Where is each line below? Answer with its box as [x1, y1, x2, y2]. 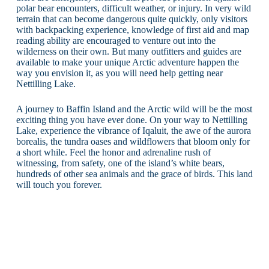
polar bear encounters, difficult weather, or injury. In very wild [16, 2, 251, 13]
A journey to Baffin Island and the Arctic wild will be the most [16, 103, 252, 114]
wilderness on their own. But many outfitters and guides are [16, 46, 241, 56]
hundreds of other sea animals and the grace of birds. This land [16, 168, 253, 179]
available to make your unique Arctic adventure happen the [16, 56, 239, 67]
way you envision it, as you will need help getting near [16, 67, 223, 78]
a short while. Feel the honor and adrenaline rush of [16, 147, 211, 157]
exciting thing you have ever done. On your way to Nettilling [16, 114, 247, 125]
